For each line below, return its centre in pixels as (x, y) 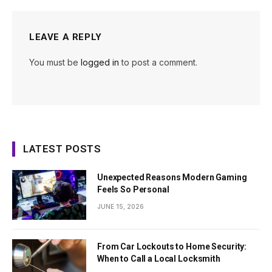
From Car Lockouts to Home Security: (172, 246)
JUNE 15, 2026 (121, 207)
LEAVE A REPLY (66, 37)
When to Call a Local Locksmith (159, 258)
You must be (55, 63)
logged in (100, 63)
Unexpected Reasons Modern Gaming (172, 178)
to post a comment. (158, 63)
